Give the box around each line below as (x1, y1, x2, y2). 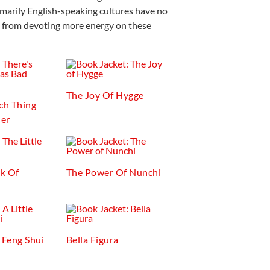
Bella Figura (66, 234, 119, 245)
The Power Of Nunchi (66, 166, 162, 178)
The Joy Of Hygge (66, 89, 144, 101)
